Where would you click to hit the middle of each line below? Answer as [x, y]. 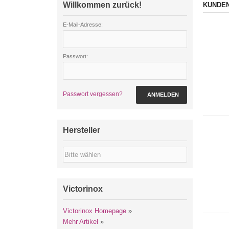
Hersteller [82, 130]
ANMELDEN [163, 95]
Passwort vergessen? [93, 94]
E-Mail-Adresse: [83, 25]
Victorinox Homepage [95, 211]
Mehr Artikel [81, 222]
